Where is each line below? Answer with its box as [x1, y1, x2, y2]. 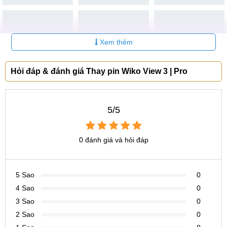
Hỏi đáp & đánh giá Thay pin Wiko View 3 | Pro [11, 67, 187, 75]
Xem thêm [97, 38, 133, 46]
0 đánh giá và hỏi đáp [79, 136, 148, 144]
